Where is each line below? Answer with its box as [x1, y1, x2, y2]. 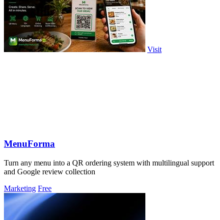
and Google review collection [4, 167, 95, 176]
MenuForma [4, 138, 55, 149]
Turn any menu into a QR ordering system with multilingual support [4, 159, 214, 167]
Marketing [4, 184, 36, 193]
